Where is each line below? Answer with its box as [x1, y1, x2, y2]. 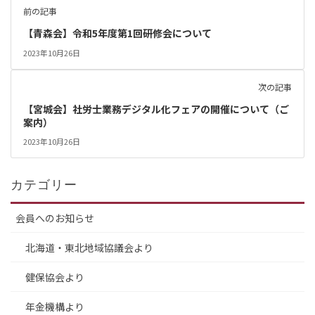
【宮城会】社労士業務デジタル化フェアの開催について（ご [22, 101, 289, 116]
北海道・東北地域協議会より [25, 240, 153, 255]
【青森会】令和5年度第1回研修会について [22, 26, 212, 41]
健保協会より [25, 269, 84, 284]
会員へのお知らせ [15, 210, 94, 225]
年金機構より [25, 299, 84, 314]
